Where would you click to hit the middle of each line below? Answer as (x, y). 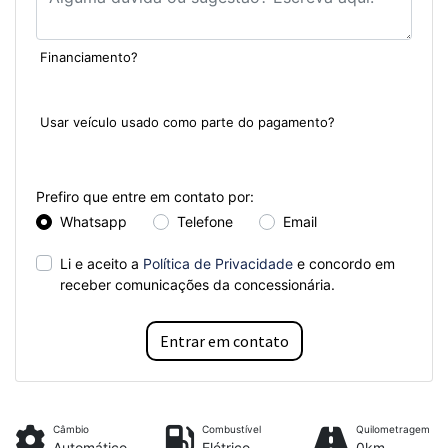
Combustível (232, 429)
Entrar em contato (224, 341)
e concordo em (344, 264)
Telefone (205, 222)
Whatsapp (93, 222)
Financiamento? (89, 57)
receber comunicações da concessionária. (197, 285)
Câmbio (71, 429)
